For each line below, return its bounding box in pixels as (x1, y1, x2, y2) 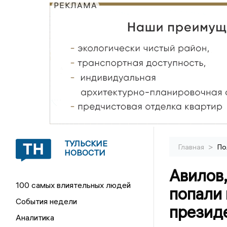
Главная (178, 142, 206, 152)
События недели (16, 196, 78, 206)
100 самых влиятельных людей (16, 180, 131, 190)
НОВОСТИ (64, 147, 106, 158)
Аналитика (16, 212, 55, 222)
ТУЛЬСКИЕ (64, 138, 108, 148)
